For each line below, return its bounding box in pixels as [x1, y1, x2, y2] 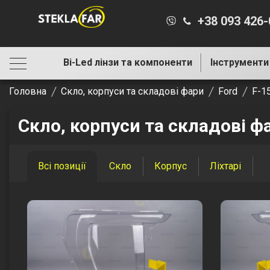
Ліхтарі [210, 160, 241, 172]
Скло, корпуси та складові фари [61, 86, 204, 97]
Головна [9, 86, 46, 97]
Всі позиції [38, 160, 86, 172]
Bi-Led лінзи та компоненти [63, 57, 192, 68]
